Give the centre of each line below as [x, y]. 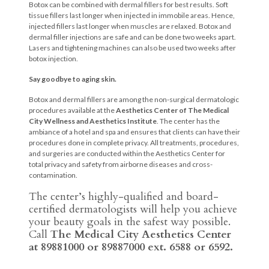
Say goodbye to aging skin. [73, 79]
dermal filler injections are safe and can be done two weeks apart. [132, 37]
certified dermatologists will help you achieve [133, 209]
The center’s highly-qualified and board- [124, 196]
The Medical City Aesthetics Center [141, 234]
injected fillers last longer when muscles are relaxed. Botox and [130, 26]
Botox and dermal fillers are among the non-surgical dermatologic [134, 99]
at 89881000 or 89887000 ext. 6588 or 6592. [132, 247]
